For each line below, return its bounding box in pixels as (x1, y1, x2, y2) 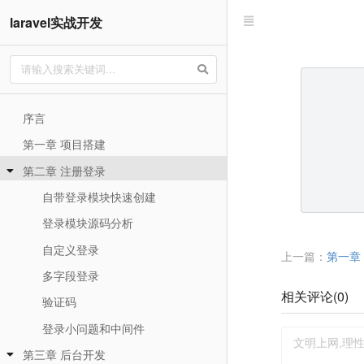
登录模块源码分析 (41, 214, 133, 232)
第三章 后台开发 (22, 345, 106, 362)
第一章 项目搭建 (22, 136, 106, 153)
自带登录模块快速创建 (41, 188, 156, 205)
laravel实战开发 (10, 13, 102, 32)
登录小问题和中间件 (41, 319, 145, 336)
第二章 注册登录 (22, 162, 106, 179)
